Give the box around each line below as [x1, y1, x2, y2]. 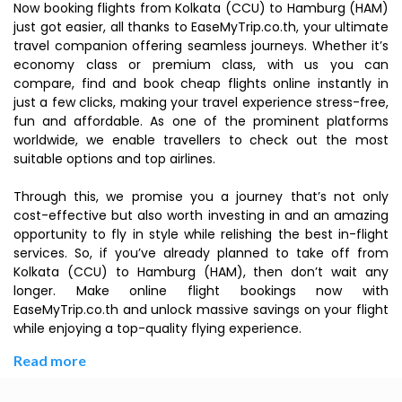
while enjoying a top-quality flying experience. [13, 319, 301, 337]
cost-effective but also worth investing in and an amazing [13, 206, 389, 224]
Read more [13, 352, 86, 369]
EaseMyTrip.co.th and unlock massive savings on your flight [13, 301, 389, 319]
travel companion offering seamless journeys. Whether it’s [13, 37, 389, 55]
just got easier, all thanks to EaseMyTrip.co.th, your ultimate [13, 18, 389, 36]
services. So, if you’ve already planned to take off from [13, 244, 389, 262]
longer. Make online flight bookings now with [13, 282, 389, 300]
